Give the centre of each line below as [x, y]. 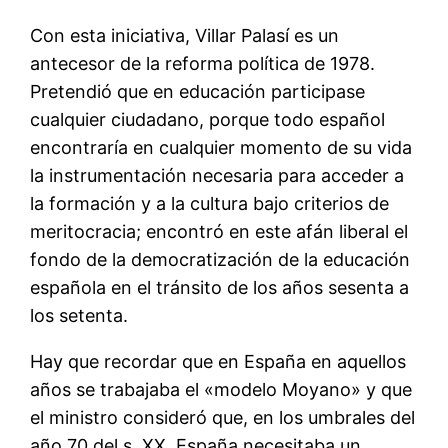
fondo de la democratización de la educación [220, 259]
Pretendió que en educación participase [198, 91]
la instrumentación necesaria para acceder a [217, 175]
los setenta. [79, 315]
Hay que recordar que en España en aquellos [218, 361]
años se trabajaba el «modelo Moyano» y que [221, 389]
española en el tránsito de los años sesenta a [220, 287]
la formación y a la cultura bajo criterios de [210, 203]
